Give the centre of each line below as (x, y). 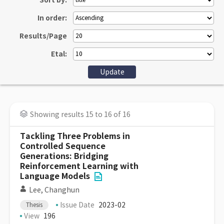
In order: (52, 18)
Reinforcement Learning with (79, 166)
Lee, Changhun (54, 190)
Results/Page (43, 36)
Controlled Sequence (63, 146)
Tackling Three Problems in (75, 136)
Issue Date (77, 205)
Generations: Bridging (64, 156)
